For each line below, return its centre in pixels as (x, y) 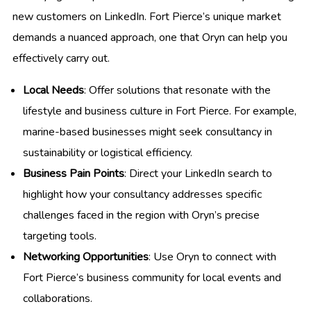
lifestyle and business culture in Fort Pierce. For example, (160, 111)
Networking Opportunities (86, 257)
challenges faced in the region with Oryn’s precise (141, 215)
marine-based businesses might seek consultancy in (148, 132)
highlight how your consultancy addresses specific (142, 194)
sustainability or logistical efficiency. (108, 152)
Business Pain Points (74, 173)
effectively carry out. (61, 58)
